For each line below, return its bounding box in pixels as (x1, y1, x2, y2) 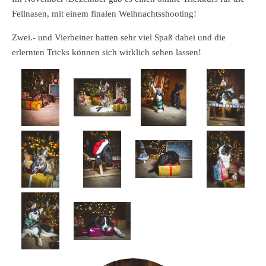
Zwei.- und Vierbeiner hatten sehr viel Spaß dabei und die (12, 33, 226, 43)
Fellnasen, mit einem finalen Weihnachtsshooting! (12, 9, 197, 19)
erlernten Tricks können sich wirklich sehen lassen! (12, 47, 201, 58)
